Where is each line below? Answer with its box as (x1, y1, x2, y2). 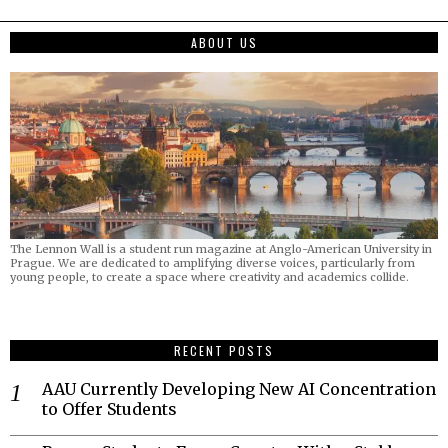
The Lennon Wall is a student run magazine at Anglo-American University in (10, 241, 432, 256)
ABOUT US (190, 34, 258, 52)
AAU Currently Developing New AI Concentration (42, 378, 436, 399)
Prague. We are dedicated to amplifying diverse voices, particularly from (10, 255, 415, 270)
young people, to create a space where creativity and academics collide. (10, 269, 409, 284)
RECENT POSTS (174, 341, 274, 359)
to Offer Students (42, 398, 177, 419)
